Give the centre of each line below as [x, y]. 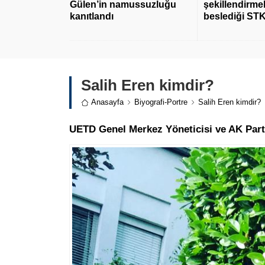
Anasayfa [107, 102]
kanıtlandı [92, 17]
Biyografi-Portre [161, 102]
